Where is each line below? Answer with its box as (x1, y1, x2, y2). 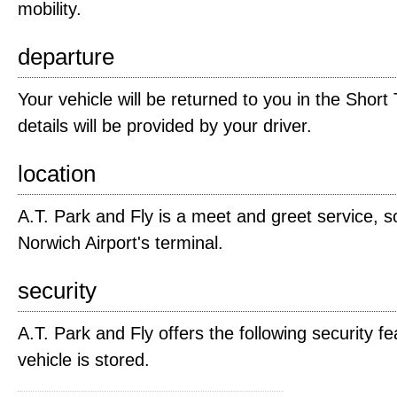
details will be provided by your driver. (18, 116, 312, 136)
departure (18, 43, 114, 70)
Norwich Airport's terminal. (18, 233, 223, 253)
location (18, 160, 96, 187)
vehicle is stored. (18, 350, 150, 370)
